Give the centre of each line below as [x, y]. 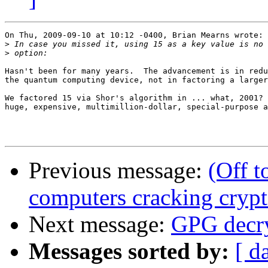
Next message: [100, 224]
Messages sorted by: [129, 251]
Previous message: [118, 170]
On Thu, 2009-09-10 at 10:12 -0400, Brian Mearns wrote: [134, 35]
